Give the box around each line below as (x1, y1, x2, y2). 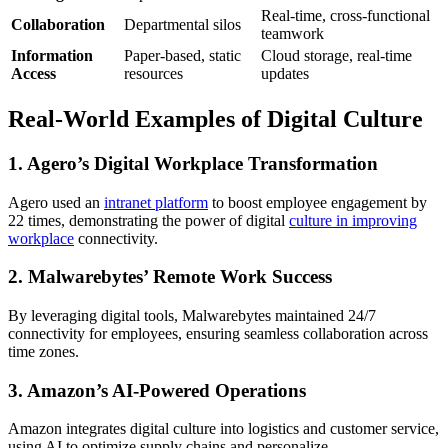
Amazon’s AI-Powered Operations (27, 379, 306, 401)
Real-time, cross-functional (261, 7, 430, 25)
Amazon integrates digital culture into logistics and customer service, (8, 420, 439, 438)
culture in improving (289, 211, 417, 229)
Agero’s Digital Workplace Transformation (27, 152, 378, 174)
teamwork (261, 25, 324, 43)
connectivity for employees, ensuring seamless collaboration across (8, 325, 428, 343)
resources (124, 65, 183, 83)
